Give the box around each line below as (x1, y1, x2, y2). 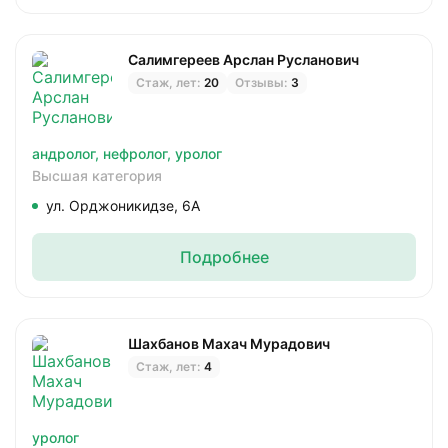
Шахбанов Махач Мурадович (128, 335, 330, 352)
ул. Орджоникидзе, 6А (46, 197, 200, 214)
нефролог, (103, 145, 175, 162)
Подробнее (179, 247, 269, 267)
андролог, (32, 145, 103, 162)
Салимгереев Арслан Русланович (128, 51, 359, 68)
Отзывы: (235, 75, 287, 90)
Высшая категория (32, 167, 162, 184)
